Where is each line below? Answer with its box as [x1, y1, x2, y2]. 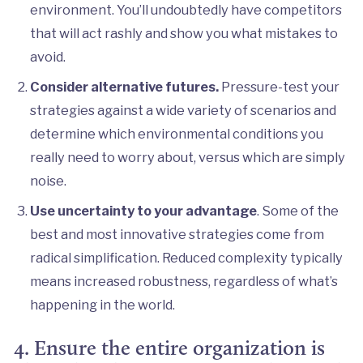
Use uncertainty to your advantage [29, 202, 257, 219]
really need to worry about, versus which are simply [29, 148, 345, 165]
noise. [29, 172, 66, 189]
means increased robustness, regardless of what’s [29, 272, 338, 289]
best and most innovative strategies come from [29, 225, 324, 242]
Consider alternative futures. [29, 78, 221, 95]
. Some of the [256, 202, 339, 219]
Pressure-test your [220, 78, 340, 95]
